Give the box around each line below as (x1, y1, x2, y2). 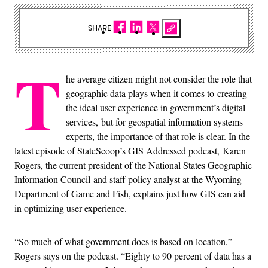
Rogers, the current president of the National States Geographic (14, 158, 252, 171)
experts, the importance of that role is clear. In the (66, 129, 250, 142)
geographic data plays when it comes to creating (66, 86, 247, 99)
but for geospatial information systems (101, 115, 243, 128)
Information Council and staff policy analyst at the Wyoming (14, 172, 242, 185)
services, (66, 115, 101, 128)
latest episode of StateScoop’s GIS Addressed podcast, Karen (14, 144, 246, 157)
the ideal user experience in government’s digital (66, 100, 245, 114)
